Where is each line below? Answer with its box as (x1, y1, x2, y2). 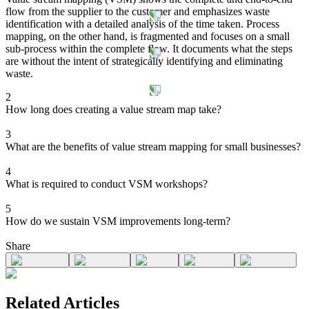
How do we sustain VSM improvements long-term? (6, 215, 230, 228)
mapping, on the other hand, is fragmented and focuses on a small (6, 30, 290, 43)
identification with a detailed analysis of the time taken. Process (6, 18, 279, 30)
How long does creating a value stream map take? (6, 103, 221, 116)
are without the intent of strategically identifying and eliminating (6, 55, 283, 68)
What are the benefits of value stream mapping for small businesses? (6, 141, 301, 153)
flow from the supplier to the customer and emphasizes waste (6, 6, 270, 18)
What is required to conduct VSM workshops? (6, 178, 208, 190)
